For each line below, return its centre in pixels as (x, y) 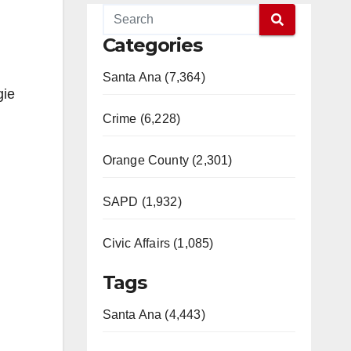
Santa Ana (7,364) (154, 77)
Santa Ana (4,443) (154, 315)
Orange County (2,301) (167, 160)
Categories (152, 45)
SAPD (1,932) (142, 202)
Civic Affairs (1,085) (158, 243)
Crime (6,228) (141, 119)
